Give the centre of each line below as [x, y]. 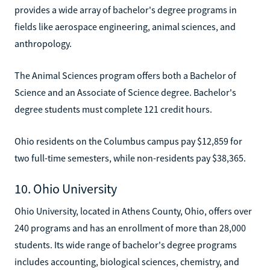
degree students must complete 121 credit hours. [113, 109]
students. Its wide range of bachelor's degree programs [126, 244]
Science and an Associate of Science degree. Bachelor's [125, 92]
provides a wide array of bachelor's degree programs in [126, 9]
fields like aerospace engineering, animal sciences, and [125, 26]
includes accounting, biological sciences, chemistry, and [127, 261]
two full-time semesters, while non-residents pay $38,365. [130, 158]
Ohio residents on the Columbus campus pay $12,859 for [128, 141]
